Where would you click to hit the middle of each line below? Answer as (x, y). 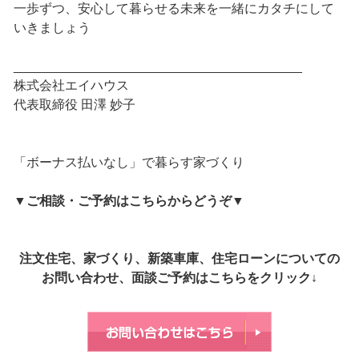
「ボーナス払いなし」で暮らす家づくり (129, 163)
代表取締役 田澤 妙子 (74, 105)
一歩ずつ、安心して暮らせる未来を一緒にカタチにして (173, 9)
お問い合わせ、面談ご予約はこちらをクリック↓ (179, 278)
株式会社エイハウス (71, 86)
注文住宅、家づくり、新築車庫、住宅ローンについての (179, 259)
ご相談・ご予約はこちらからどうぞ (129, 201)
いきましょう (52, 28)
